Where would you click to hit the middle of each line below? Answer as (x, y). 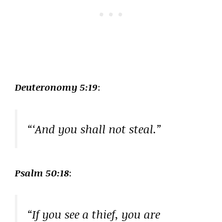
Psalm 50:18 (42, 173)
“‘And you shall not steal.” (94, 129)
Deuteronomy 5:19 (56, 87)
